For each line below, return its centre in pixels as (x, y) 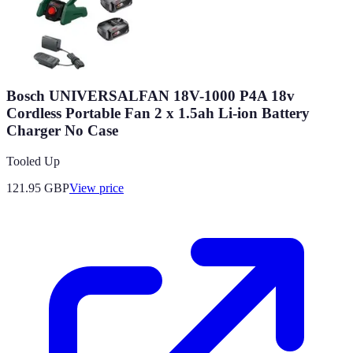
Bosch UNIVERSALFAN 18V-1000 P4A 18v (150, 96)
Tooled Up (33, 161)
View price (97, 188)
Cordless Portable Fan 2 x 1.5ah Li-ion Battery (158, 113)
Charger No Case (62, 131)
